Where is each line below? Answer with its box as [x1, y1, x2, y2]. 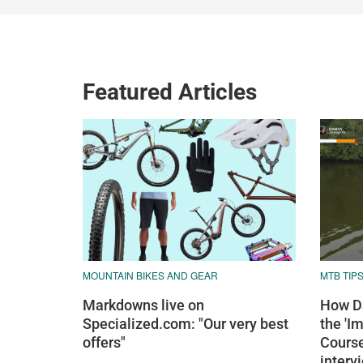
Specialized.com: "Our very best [83, 314, 288, 332]
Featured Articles [83, 78, 257, 105]
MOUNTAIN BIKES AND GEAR [83, 267, 218, 282]
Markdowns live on [83, 296, 204, 314]
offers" [83, 333, 126, 351]
